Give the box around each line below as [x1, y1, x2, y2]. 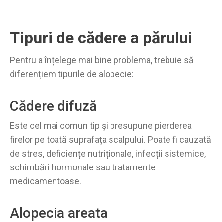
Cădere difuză [10, 97, 97, 114]
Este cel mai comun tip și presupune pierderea [10, 120, 192, 131]
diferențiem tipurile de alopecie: [10, 68, 134, 79]
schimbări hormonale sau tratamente [10, 162, 156, 172]
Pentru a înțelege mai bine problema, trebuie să [10, 55, 194, 65]
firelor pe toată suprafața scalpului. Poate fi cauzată [10, 134, 211, 145]
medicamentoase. [10, 175, 81, 186]
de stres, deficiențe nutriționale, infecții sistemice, [10, 148, 206, 159]
